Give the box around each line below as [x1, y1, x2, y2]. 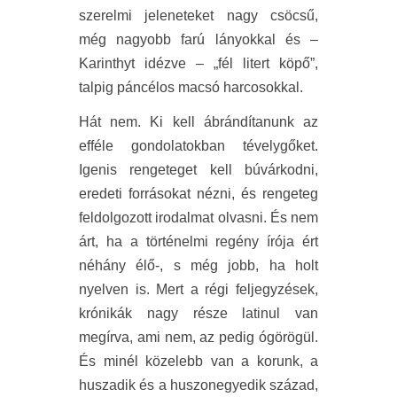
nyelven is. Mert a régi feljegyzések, [79, 282, 318, 297]
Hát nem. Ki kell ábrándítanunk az [79, 114, 318, 129]
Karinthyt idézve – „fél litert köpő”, [79, 56, 318, 71]
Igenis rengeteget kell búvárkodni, [79, 162, 318, 177]
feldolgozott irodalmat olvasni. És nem [79, 210, 318, 225]
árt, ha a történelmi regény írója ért [79, 234, 318, 249]
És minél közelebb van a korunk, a [79, 354, 318, 369]
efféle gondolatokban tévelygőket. [79, 138, 318, 153]
